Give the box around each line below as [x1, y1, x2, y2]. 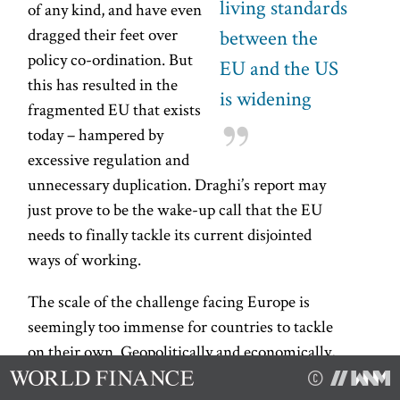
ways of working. [28, 247, 142, 271]
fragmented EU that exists [28, 97, 202, 121]
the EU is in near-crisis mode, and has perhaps [28, 364, 333, 387]
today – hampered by [28, 122, 164, 146]
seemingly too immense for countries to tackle [28, 314, 334, 337]
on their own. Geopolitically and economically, [28, 339, 336, 362]
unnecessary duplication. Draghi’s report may [28, 172, 327, 196]
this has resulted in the [28, 72, 179, 96]
